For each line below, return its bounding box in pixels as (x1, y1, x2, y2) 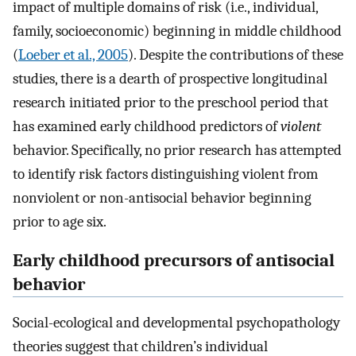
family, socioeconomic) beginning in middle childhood (13, 21, 342, 40)
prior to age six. (13, 212, 106, 230)
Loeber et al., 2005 (18, 45, 128, 64)
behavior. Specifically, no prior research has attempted (13, 141, 342, 159)
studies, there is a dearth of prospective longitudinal (13, 69, 327, 87)
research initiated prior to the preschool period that (13, 93, 328, 111)
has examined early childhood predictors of (13, 117, 281, 135)
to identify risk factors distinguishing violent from (13, 164, 318, 183)
